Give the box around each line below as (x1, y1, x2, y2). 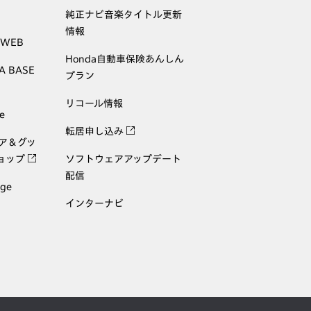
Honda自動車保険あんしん (65, 54, 184, 65)
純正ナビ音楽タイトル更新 (65, 10, 182, 20)
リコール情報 (65, 99, 123, 109)
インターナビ (65, 199, 124, 209)
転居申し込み (65, 126, 126, 137)
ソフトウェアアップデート (65, 154, 181, 165)
